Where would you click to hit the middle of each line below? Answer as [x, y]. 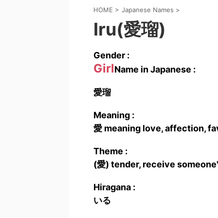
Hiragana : [114, 187]
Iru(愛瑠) [130, 29]
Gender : [111, 55]
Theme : [110, 151]
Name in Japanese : [155, 69]
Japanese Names [148, 10]
